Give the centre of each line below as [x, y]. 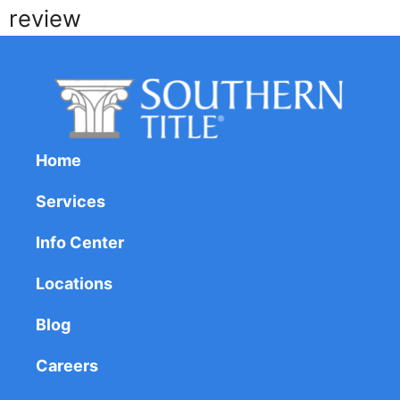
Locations [74, 284]
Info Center [80, 243]
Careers [67, 366]
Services [71, 202]
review [45, 18]
